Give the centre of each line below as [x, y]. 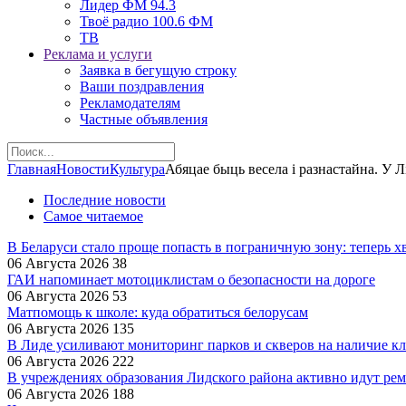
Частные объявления [144, 119]
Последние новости [105, 200]
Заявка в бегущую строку [158, 70]
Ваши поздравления [142, 87]
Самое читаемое [93, 216]
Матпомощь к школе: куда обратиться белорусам [158, 312]
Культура [137, 169]
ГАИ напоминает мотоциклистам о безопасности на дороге [191, 280]
